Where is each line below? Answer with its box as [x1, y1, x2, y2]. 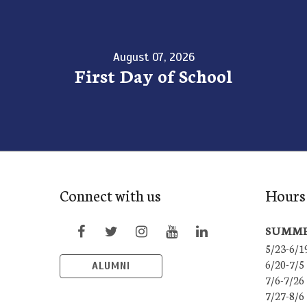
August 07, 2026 [112, 49, 195, 64]
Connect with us [60, 184, 161, 206]
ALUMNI [92, 259, 130, 272]
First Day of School [75, 62, 232, 88]
